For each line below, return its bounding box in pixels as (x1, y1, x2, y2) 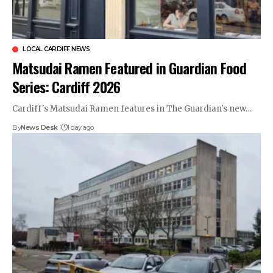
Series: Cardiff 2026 (12, 76, 121, 98)
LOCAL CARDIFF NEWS (23, 45, 90, 54)
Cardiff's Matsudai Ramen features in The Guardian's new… (12, 104, 252, 115)
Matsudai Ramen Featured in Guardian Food (12, 57, 247, 79)
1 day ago (67, 123, 94, 132)
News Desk (21, 123, 58, 132)
